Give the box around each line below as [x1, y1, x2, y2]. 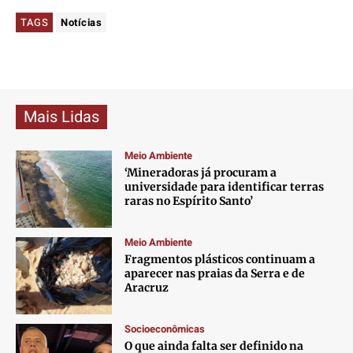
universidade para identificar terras [124, 180, 325, 195]
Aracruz [124, 281, 169, 295]
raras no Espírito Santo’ [124, 194, 254, 209]
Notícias [61, 15, 102, 31]
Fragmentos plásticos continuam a [124, 252, 316, 267]
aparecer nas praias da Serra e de [124, 266, 306, 281]
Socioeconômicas [124, 321, 206, 337]
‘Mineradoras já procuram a [124, 165, 277, 180]
